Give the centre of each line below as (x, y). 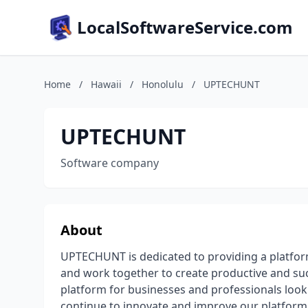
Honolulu (163, 84)
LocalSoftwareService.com (185, 27)
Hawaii (106, 84)
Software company (110, 163)
